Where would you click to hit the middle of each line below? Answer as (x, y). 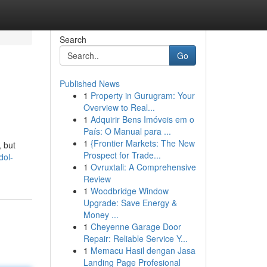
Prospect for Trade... (122, 155)
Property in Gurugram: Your (142, 95)
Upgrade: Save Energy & (130, 203)
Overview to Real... (119, 107)
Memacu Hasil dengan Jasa (143, 250)
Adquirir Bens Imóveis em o (142, 119)
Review (97, 179)
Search (73, 39)
